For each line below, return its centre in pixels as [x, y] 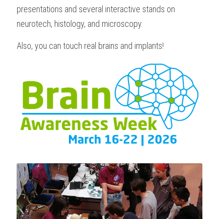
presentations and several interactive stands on [96, 9]
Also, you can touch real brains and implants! [90, 46]
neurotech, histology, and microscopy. [80, 24]
